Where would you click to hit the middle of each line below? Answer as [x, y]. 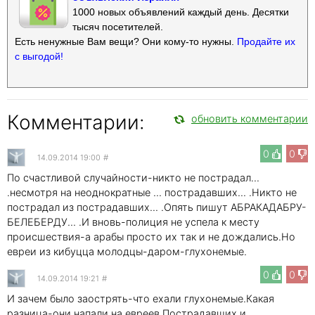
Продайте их [266, 41]
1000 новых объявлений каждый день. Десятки [181, 12]
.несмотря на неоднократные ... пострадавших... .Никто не [152, 192]
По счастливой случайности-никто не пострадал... [133, 177]
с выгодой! [39, 56]
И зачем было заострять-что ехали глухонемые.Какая [141, 298]
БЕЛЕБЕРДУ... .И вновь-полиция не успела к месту [133, 221]
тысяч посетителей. [118, 26]
